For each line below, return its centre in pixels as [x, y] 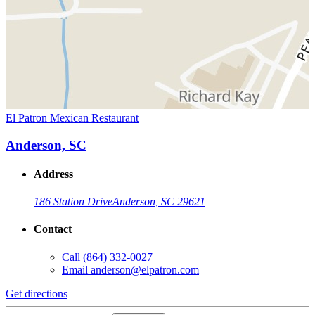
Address [53, 174]
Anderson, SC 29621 [159, 202]
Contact [53, 229]
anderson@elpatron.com [145, 269]
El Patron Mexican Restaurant [72, 117]
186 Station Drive [73, 202]
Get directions [37, 293]
